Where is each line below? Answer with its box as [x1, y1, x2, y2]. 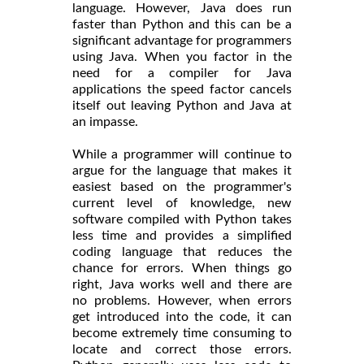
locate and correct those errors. [72, 342, 292, 356]
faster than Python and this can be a [72, 17, 292, 31]
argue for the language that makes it [72, 163, 292, 177]
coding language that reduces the [72, 245, 292, 258]
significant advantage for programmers [72, 33, 292, 47]
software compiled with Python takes [72, 212, 292, 226]
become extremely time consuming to [72, 326, 292, 340]
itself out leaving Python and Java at [72, 98, 292, 112]
